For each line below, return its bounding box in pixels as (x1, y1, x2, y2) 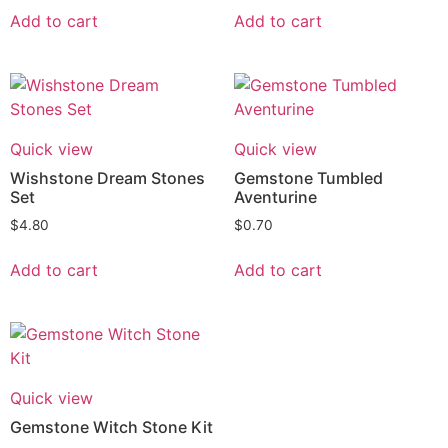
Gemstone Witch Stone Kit (10, 417, 213, 438)
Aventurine (234, 187, 317, 208)
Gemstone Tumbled (234, 168, 383, 189)
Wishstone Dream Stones (10, 168, 205, 189)
